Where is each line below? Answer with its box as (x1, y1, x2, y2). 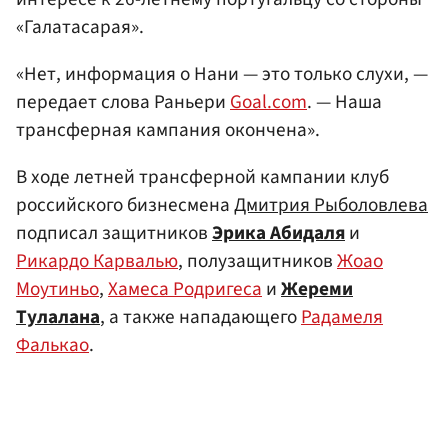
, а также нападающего (100, 303, 301, 332)
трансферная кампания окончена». (16, 116, 320, 145)
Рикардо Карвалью (16, 247, 178, 276)
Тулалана (16, 303, 100, 332)
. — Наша (307, 88, 382, 117)
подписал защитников (16, 219, 212, 248)
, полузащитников (178, 247, 337, 276)
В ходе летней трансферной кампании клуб (16, 163, 389, 192)
